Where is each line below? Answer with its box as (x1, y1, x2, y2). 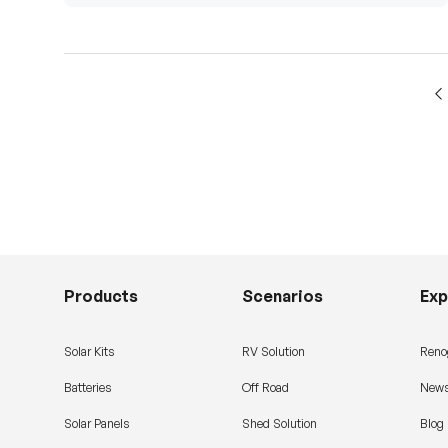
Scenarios (241, 286, 323, 307)
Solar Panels (64, 416, 129, 432)
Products (64, 286, 138, 307)
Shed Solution (241, 416, 317, 432)
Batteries (64, 380, 111, 396)
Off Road (241, 380, 289, 396)
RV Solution (241, 344, 305, 360)
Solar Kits (64, 344, 114, 360)
